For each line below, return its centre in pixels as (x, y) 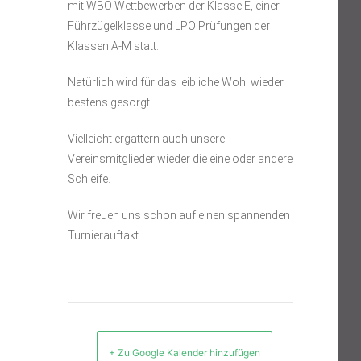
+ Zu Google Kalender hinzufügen (185, 353)
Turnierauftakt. (106, 235)
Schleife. (89, 179)
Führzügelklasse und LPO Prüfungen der (169, 26)
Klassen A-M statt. (113, 46)
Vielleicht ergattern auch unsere (146, 139)
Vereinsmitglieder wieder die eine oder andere (180, 159)
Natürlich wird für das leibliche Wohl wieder (176, 82)
